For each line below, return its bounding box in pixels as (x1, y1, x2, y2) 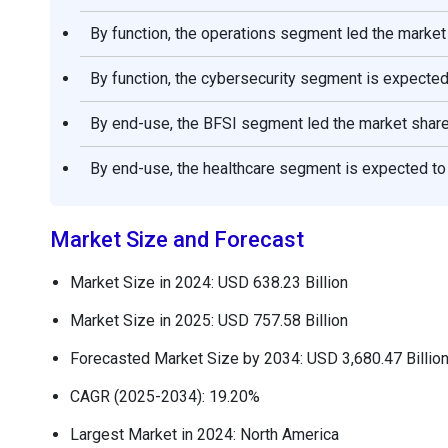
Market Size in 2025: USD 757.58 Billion (70, 310, 348, 330)
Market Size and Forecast (50, 226, 304, 252)
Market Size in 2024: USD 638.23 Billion (70, 272, 348, 292)
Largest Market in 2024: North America (70, 424, 339, 444)
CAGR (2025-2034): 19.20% (70, 386, 260, 406)
